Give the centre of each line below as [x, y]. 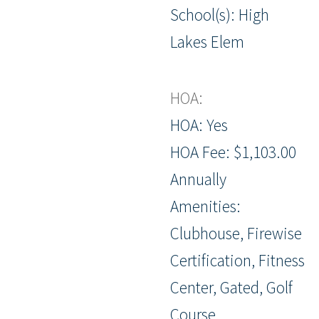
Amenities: [205, 206]
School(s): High [220, 15]
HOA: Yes [199, 125]
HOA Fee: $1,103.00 [233, 152]
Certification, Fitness [237, 260]
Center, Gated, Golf [231, 287]
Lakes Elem [207, 42]
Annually [198, 179]
